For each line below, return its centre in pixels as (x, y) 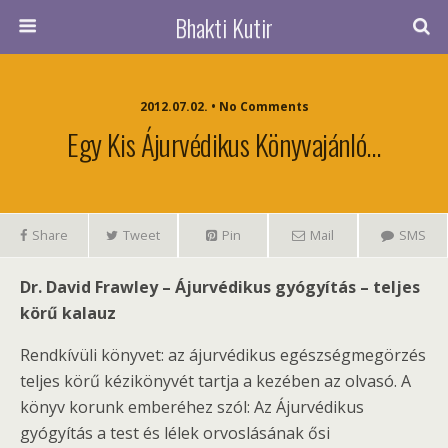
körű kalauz (68, 313)
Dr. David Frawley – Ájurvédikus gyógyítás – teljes (220, 287)
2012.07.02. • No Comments (224, 106)
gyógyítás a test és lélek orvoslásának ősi (175, 433)
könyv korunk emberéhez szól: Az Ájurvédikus (192, 407)
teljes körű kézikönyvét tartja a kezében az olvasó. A (215, 381)
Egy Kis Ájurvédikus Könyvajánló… (224, 144)
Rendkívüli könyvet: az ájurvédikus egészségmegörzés (223, 355)
